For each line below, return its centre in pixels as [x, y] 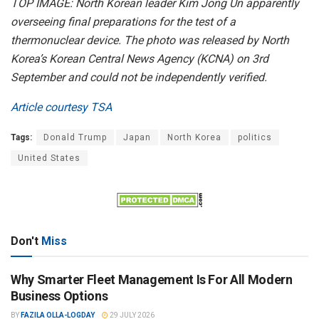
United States [49, 158]
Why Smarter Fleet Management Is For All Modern [152, 280]
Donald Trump [75, 138]
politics [255, 138]
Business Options [59, 296]
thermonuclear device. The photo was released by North [150, 41]
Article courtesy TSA [61, 108]
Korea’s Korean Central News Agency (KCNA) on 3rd [140, 59]
